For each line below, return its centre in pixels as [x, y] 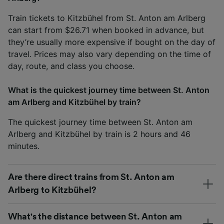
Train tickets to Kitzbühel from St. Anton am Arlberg [107, 18]
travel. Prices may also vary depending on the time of [109, 54]
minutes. [24, 146]
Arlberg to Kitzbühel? [52, 190]
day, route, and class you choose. [71, 66]
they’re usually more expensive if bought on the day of [112, 42]
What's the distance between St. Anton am [95, 216]
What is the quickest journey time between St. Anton [109, 90]
